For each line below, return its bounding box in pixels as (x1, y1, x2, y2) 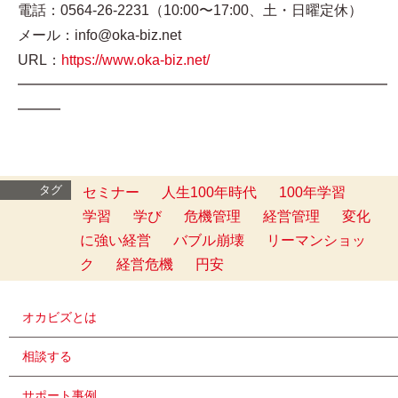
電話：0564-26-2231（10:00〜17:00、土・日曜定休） (18, 3, 362, 19)
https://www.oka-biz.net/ (61, 52, 210, 68)
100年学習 (279, 185, 346, 201)
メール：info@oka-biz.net (18, 28, 181, 44)
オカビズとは (22, 310, 97, 325)
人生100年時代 (162, 185, 257, 201)
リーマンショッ (267, 233, 366, 249)
